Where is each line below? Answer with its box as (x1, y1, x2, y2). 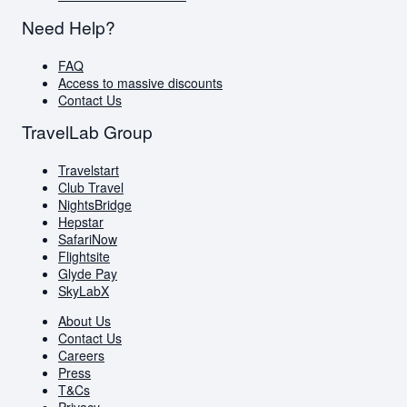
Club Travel (58, 178, 124, 197)
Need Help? (22, 14, 115, 39)
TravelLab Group (22, 119, 153, 144)
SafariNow (58, 230, 117, 249)
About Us (58, 312, 111, 331)
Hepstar (58, 213, 104, 232)
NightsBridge (58, 195, 132, 214)
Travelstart (58, 161, 119, 180)
